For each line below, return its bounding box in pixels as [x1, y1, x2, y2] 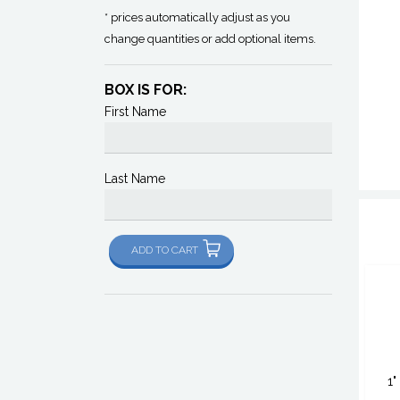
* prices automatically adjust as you [104, 10, 290, 24]
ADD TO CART [131, 243, 198, 256]
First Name [104, 104, 166, 119]
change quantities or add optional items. [104, 31, 316, 46]
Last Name [104, 171, 165, 186]
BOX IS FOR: [104, 80, 187, 98]
